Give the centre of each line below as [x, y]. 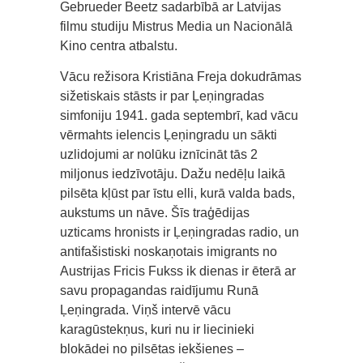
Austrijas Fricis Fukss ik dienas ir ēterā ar [178, 271]
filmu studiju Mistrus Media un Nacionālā [176, 26]
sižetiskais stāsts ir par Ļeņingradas [162, 96]
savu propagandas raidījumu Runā [159, 290]
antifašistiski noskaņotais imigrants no [169, 252]
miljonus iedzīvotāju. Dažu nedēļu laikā [173, 174]
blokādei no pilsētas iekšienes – [152, 349]
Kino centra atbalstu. [119, 46]
